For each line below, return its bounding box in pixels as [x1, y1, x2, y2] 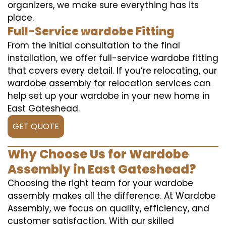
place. [8, 12, 34, 24]
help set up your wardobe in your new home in [8, 90, 210, 102]
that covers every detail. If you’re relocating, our [8, 65, 217, 77]
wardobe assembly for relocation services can [8, 77, 211, 89]
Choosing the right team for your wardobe [8, 177, 193, 189]
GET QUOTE [13, 121, 59, 132]
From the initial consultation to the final [8, 39, 180, 51]
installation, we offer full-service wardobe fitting [8, 52, 218, 64]
